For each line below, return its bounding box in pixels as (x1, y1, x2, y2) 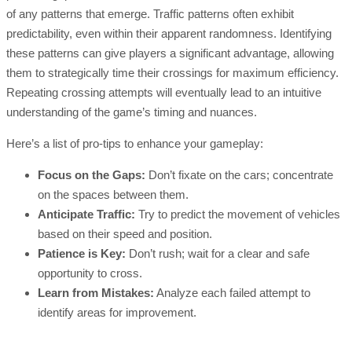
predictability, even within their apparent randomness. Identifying (6, 27, 332, 41)
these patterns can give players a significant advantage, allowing (6, 46, 334, 60)
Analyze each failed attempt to (154, 286, 310, 300)
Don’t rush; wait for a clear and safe (126, 247, 310, 261)
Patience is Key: (38, 247, 126, 261)
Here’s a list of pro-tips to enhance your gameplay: (6, 137, 263, 151)
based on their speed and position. (38, 227, 212, 241)
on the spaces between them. (38, 188, 189, 202)
